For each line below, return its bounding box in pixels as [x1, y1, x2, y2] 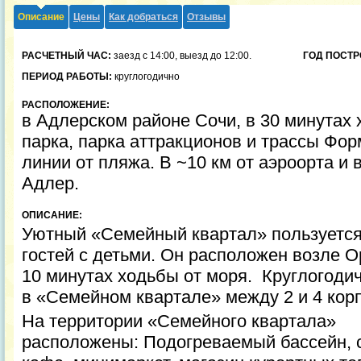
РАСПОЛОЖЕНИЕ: [22, 99, 110, 110]
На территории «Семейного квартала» [22, 311, 336, 331]
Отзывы [187, 11, 226, 23]
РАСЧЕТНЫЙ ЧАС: [22, 50, 111, 61]
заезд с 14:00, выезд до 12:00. [111, 50, 251, 61]
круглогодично [112, 71, 180, 82]
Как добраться [109, 11, 178, 23]
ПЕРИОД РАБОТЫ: [22, 71, 112, 82]
